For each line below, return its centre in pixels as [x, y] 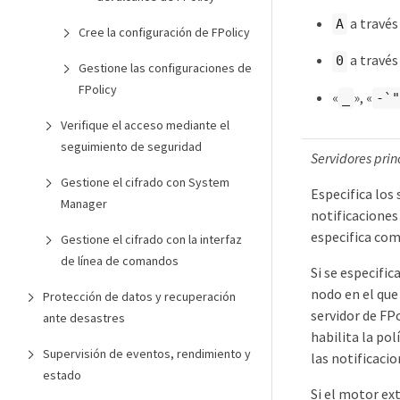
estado [62, 375]
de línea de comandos [120, 261]
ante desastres [84, 318]
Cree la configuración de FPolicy [164, 32]
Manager [84, 204]
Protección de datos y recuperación [139, 296]
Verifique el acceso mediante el [145, 125]
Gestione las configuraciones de [165, 68]
